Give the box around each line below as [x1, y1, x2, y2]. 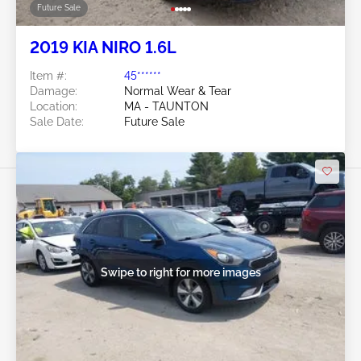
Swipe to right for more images [100, 265, 261, 279]
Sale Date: [30, 114, 84, 128]
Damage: [30, 84, 77, 98]
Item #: [30, 68, 67, 82]
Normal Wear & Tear [124, 84, 231, 98]
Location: [30, 99, 77, 113]
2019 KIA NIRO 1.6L [30, 37, 176, 57]
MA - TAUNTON [124, 99, 209, 113]
